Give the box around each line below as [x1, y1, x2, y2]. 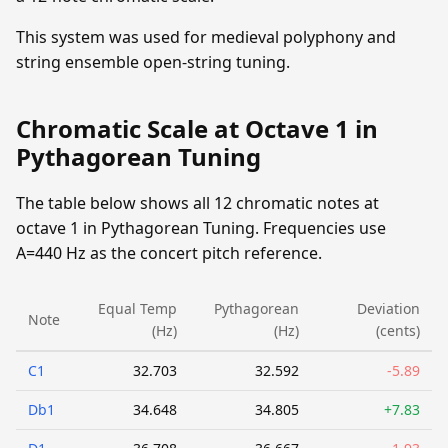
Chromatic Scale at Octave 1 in [16, 112, 378, 146]
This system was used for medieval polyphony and [16, 26, 396, 49]
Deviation [357, 299, 420, 319]
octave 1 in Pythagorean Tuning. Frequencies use [16, 217, 386, 240]
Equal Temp [98, 299, 177, 319]
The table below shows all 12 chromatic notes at [16, 192, 379, 215]
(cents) [376, 321, 420, 341]
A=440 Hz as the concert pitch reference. [16, 242, 322, 265]
